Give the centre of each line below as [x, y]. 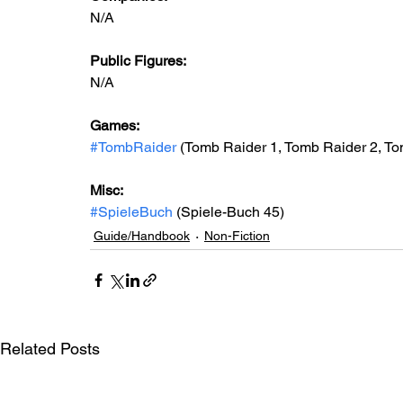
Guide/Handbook [142, 236]
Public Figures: [139, 61]
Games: [116, 125]
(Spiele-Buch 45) [228, 212]
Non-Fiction [237, 236]
